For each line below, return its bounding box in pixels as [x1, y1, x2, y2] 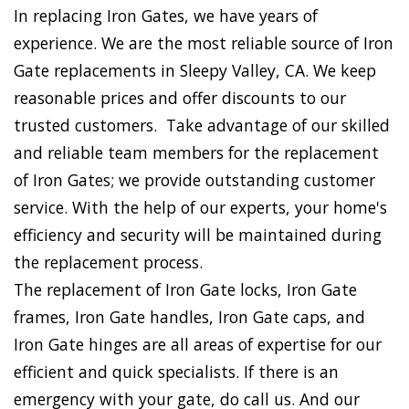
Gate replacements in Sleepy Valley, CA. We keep [14, 59, 376, 82]
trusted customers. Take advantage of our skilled [14, 114, 390, 137]
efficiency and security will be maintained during [14, 224, 382, 246]
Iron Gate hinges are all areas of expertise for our [14, 333, 382, 356]
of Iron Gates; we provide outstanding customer [14, 169, 375, 192]
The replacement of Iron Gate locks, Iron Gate [14, 278, 357, 301]
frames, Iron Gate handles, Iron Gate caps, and [14, 306, 365, 329]
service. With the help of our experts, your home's [14, 196, 387, 219]
